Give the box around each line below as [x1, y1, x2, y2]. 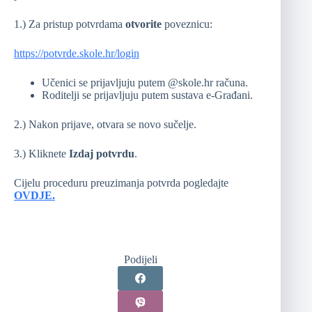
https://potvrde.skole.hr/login [14, 47, 139, 60]
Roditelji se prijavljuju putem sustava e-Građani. [42, 89, 253, 102]
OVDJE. [14, 189, 55, 202]
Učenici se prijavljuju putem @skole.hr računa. [42, 77, 248, 89]
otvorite [125, 18, 162, 31]
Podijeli [123, 253, 157, 266]
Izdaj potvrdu [69, 148, 134, 160]
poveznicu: [162, 18, 212, 31]
